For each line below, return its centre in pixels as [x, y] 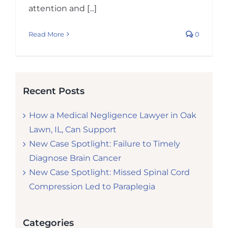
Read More [46, 34]
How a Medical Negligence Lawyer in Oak [112, 115]
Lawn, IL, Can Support [73, 129]
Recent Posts [53, 91]
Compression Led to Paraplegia [92, 186]
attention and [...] [62, 9]
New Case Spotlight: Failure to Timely [104, 144]
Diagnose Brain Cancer [75, 158]
